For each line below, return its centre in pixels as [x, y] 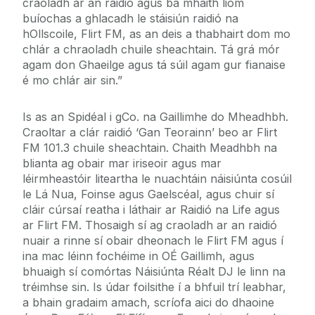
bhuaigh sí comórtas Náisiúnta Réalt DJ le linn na [154, 272]
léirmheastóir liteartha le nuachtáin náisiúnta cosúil [157, 179]
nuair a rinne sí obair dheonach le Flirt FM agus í [153, 241]
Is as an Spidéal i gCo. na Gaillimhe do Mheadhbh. [155, 117]
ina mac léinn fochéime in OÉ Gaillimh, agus [139, 256]
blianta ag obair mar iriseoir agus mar [122, 163]
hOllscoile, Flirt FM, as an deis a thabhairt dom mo [156, 34]
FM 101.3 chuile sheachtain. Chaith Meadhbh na [150, 148]
